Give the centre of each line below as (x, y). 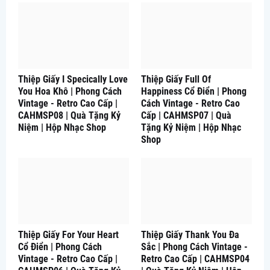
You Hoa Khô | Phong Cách (70, 91)
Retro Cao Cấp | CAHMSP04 (195, 259)
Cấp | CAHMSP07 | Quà (186, 115)
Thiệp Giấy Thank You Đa (190, 234)
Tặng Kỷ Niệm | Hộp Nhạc (191, 127)
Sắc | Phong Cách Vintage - (194, 246)
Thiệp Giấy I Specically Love (73, 79)
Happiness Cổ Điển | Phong (194, 91)
